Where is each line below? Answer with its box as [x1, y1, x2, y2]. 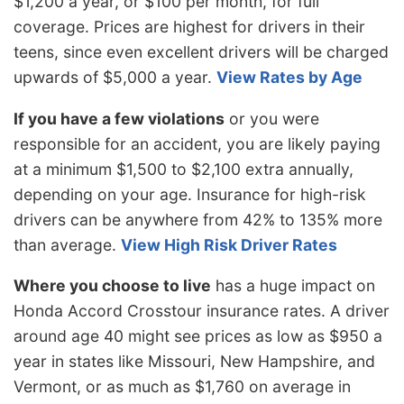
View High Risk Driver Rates [121, 234, 337, 254]
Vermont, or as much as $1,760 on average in [14, 377, 351, 397]
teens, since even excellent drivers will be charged [14, 42, 389, 62]
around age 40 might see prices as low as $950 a [14, 326, 382, 346]
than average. [14, 234, 121, 254]
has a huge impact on [211, 276, 375, 296]
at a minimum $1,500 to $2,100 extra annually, [14, 159, 353, 179]
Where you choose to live [14, 276, 211, 296]
